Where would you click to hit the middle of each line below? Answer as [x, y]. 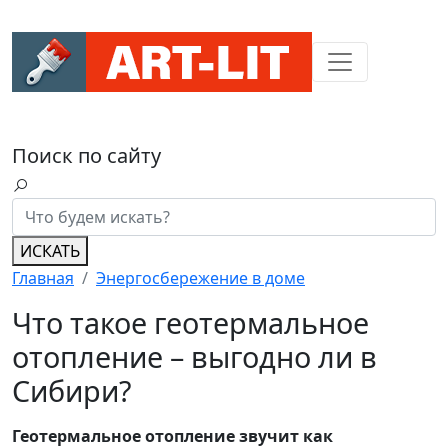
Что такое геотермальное [190, 322]
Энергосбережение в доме [200, 278]
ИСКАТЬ [50, 251]
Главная [43, 278]
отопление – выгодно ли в [194, 356]
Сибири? [71, 390]
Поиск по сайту [86, 155]
